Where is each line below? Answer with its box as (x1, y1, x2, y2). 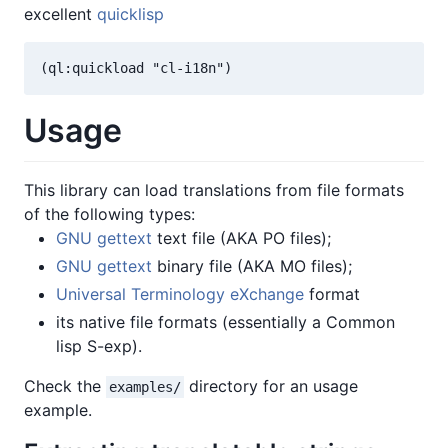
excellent (24, 4, 97, 25)
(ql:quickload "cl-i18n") (40, 60, 232, 77)
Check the (24, 375, 106, 396)
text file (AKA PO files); (152, 227, 331, 248)
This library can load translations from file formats (24, 179, 404, 200)
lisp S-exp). (56, 335, 142, 356)
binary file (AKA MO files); (152, 255, 352, 276)
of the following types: (24, 203, 195, 224)
